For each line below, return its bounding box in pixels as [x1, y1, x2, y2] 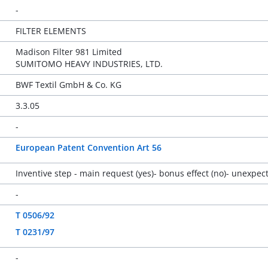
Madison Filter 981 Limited [15, 46, 122, 57]
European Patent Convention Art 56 [15, 142, 162, 153]
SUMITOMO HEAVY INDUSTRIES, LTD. [15, 58, 163, 69]
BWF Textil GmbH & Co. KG [15, 79, 121, 90]
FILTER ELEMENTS [15, 25, 86, 36]
